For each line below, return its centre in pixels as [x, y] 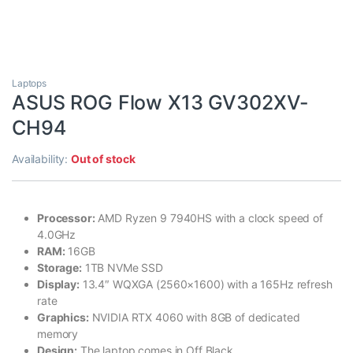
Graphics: [63, 318]
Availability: [42, 159]
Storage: [59, 268]
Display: [58, 284]
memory [58, 334]
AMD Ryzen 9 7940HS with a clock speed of [209, 218]
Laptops [30, 84]
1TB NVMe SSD [123, 268]
